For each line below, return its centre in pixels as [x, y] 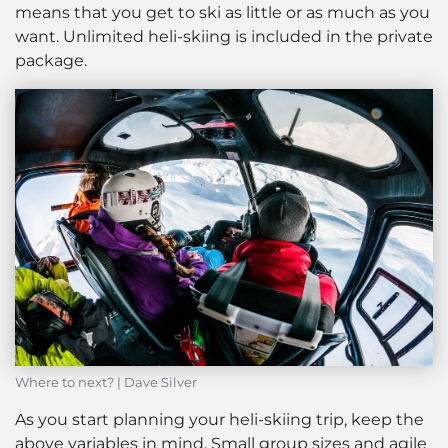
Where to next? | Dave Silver [106, 383]
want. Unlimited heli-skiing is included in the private [224, 37]
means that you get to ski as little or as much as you [222, 13]
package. [51, 61]
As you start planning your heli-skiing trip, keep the [219, 420]
